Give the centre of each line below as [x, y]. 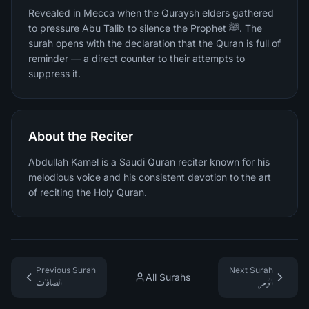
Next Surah [251, 270]
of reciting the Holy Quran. [88, 192]
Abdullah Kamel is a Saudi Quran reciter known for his [149, 162]
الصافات [49, 282]
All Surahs [168, 277]
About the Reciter [81, 136]
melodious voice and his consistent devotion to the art [150, 177]
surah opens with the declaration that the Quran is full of [154, 43]
